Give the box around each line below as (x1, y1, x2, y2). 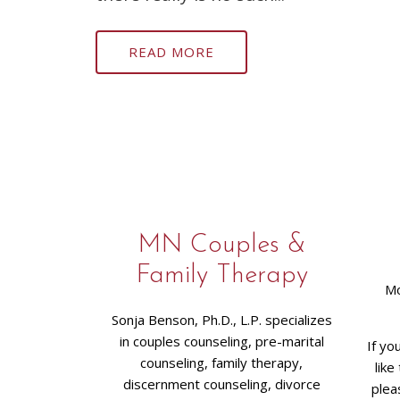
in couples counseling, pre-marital (119, 332, 324, 350)
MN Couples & (137, 232, 306, 258)
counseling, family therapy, (140, 354, 304, 371)
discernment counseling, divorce (122, 375, 321, 393)
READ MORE (129, 43, 214, 61)
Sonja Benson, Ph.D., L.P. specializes (111, 311, 332, 329)
